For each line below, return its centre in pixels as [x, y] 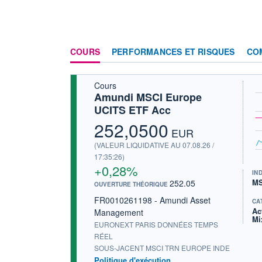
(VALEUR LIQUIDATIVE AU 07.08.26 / [154, 144]
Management [119, 212]
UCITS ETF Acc [132, 110]
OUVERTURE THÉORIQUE [132, 184]
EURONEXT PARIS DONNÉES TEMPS [156, 224]
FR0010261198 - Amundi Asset [152, 200]
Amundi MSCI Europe [148, 97]
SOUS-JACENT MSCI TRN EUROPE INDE [162, 247]
